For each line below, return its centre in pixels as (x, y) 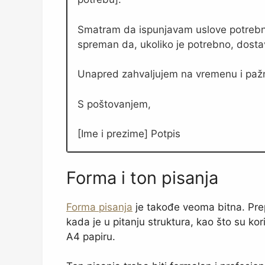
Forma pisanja (99, 207)
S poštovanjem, (114, 104)
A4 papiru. (91, 236)
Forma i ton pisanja (142, 177)
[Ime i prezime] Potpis (129, 134)
